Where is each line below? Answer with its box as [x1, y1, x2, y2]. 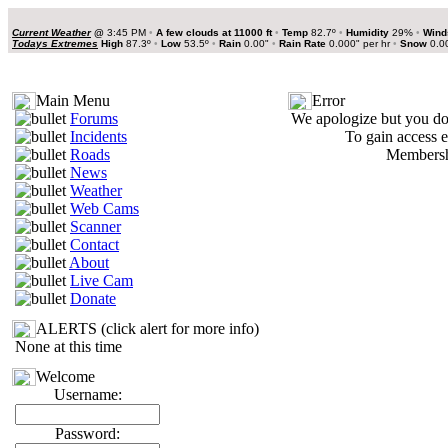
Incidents [70, 128, 127, 145]
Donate [70, 290, 116, 307]
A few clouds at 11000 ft [156, 27, 272, 38]
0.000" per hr [329, 38, 393, 49]
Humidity [346, 27, 389, 38]
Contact [70, 236, 119, 253]
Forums [70, 110, 118, 127]
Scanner [70, 218, 121, 235]
